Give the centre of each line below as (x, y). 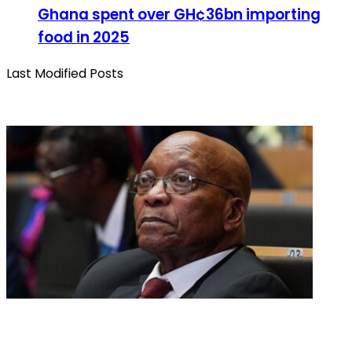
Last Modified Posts (65, 73)
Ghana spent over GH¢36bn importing (179, 14)
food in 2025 (84, 37)
